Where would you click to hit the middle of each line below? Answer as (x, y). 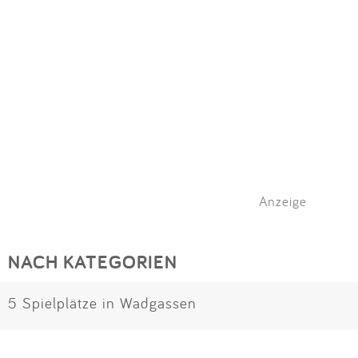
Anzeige (283, 201)
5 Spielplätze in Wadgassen (102, 303)
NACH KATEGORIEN (93, 262)
